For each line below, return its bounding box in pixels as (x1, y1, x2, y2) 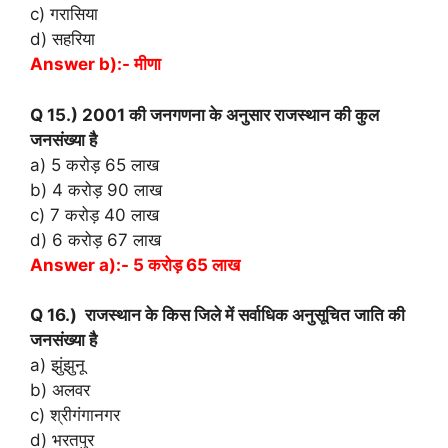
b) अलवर (30, 380, 90, 401)
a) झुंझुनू (30, 355, 85, 376)
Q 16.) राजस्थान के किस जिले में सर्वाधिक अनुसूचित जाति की (30, 305, 405, 326)
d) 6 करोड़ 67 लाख (30, 229, 161, 250)
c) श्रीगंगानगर (30, 405, 120, 426)
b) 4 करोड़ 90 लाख (30, 179, 162, 200)
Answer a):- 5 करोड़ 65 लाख (30, 254, 240, 275)
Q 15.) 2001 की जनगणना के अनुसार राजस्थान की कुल (30, 104, 379, 125)
